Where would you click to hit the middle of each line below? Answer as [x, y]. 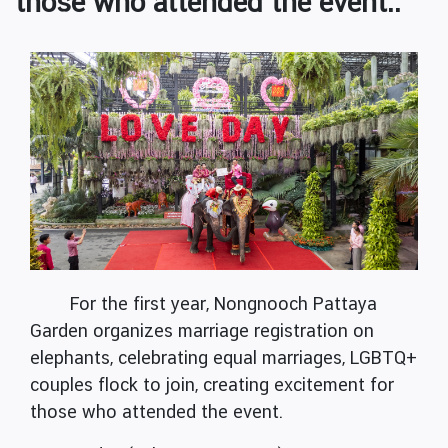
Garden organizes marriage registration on [202, 331]
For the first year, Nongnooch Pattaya [223, 304]
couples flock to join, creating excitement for [212, 385]
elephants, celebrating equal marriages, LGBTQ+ [223, 358]
